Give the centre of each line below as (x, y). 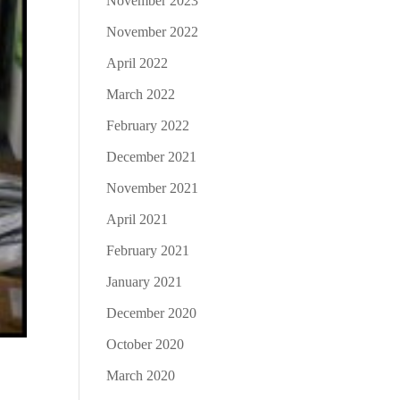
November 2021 (153, 187)
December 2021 (152, 156)
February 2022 (148, 125)
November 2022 (153, 31)
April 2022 (137, 62)
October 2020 (146, 344)
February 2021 (148, 250)
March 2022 (141, 94)
